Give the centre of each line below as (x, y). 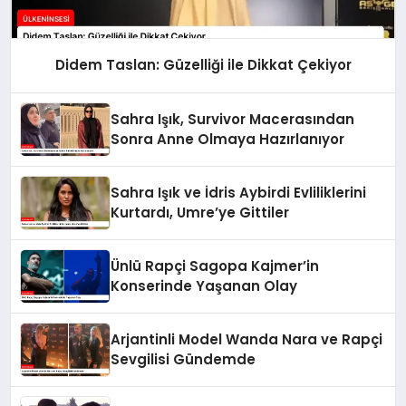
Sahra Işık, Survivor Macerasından (233, 120)
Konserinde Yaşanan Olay (204, 286)
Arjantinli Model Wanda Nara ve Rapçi (247, 340)
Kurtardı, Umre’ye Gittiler (200, 213)
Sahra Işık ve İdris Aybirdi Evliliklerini (239, 193)
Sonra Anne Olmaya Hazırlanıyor (228, 140)
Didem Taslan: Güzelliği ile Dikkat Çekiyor (203, 65)
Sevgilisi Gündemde (184, 360)
